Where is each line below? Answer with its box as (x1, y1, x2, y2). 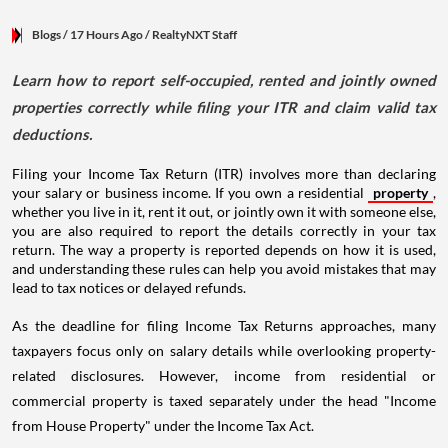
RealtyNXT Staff (152, 27, 237, 43)
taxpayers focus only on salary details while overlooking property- (12, 342, 436, 360)
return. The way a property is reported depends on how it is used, (12, 241, 436, 259)
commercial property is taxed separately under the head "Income (12, 392, 436, 410)
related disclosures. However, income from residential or (12, 367, 436, 385)
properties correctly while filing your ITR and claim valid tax (12, 98, 436, 117)
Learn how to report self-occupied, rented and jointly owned (12, 71, 436, 90)
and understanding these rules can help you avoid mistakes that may (12, 260, 436, 278)
